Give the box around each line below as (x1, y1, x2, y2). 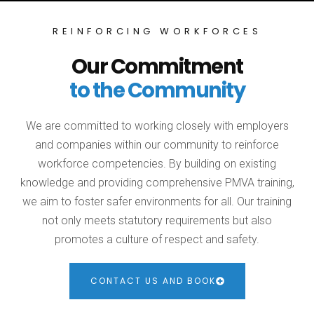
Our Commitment (71, 53, 243, 81)
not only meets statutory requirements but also (42, 214, 272, 227)
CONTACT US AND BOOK (90, 275, 216, 287)
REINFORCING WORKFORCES (53, 25, 261, 38)
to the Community (69, 76, 245, 104)
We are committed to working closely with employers (25, 119, 289, 132)
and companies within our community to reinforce (35, 138, 279, 151)
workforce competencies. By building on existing (38, 157, 276, 170)
